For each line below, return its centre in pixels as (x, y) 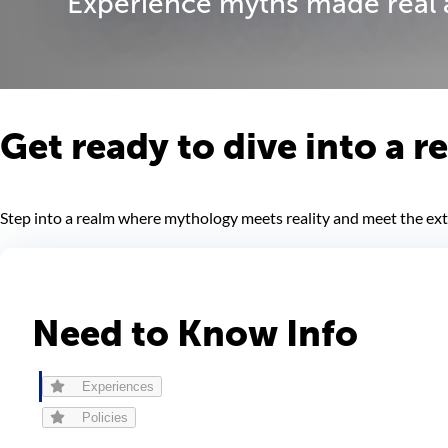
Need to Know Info (195, 333)
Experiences (118, 386)
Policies (105, 417)
